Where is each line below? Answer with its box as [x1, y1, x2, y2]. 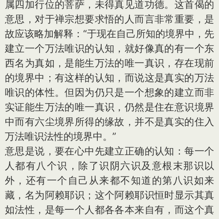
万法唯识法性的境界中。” [5, 130, 116, 142]
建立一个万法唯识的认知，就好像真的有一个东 [5, 42, 214, 54]
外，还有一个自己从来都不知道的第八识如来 [5, 174, 214, 186]
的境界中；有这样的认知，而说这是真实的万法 [5, 71, 214, 84]
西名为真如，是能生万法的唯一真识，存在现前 [5, 57, 214, 69]
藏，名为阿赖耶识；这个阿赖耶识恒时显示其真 [5, 189, 214, 201]
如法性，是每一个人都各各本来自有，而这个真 [5, 203, 214, 216]
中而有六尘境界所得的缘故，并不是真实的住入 [5, 115, 214, 128]
